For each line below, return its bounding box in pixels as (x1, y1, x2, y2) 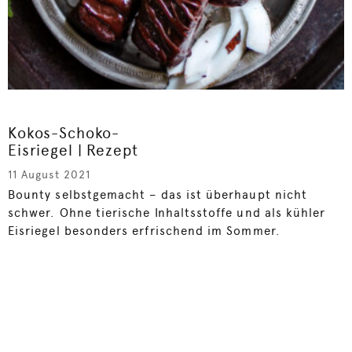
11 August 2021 (8, 168, 90, 181)
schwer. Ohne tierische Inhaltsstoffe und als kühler (8, 206, 326, 221)
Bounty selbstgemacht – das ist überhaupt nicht (8, 188, 308, 203)
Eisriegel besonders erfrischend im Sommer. (8, 224, 280, 239)
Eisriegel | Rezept (8, 141, 138, 160)
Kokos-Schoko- (8, 124, 120, 143)
